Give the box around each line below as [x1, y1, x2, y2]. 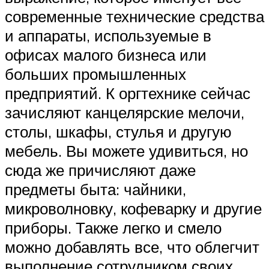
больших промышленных [5, 64, 186, 83]
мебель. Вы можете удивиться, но [5, 141, 248, 160]
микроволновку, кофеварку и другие [5, 198, 262, 218]
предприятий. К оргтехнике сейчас [5, 83, 250, 103]
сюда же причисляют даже [5, 160, 196, 180]
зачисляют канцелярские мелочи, [5, 102, 244, 122]
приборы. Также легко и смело [5, 217, 222, 237]
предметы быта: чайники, [5, 179, 186, 199]
